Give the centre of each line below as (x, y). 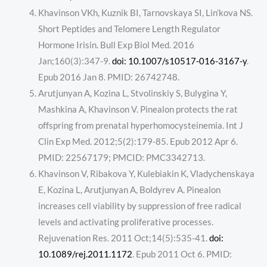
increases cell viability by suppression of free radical (139, 206)
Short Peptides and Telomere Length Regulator (129, 29)
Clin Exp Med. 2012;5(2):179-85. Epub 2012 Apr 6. (138, 142)
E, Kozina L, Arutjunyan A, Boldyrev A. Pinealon (129, 190)
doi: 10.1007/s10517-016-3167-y (179, 61)
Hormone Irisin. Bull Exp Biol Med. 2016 (116, 45)
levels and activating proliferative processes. (125, 222)
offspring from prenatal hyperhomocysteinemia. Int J (140, 126)
